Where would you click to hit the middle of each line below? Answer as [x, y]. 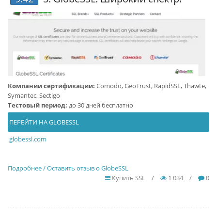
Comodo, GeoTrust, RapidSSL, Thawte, [150, 86]
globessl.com [28, 139]
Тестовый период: [37, 105]
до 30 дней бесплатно [100, 105]
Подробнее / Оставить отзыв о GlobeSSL [68, 168]
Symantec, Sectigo [34, 96]
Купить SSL [128, 178]
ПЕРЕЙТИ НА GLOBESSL [43, 122]
